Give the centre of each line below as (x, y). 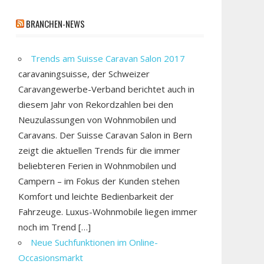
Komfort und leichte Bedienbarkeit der (96, 196)
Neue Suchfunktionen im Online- (95, 242)
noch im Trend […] (55, 227)
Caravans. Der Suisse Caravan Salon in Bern (105, 135)
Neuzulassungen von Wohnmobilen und (98, 119)
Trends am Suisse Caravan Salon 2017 (108, 58)
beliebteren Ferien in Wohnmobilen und (98, 165)
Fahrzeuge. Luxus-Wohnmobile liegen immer (108, 211)
